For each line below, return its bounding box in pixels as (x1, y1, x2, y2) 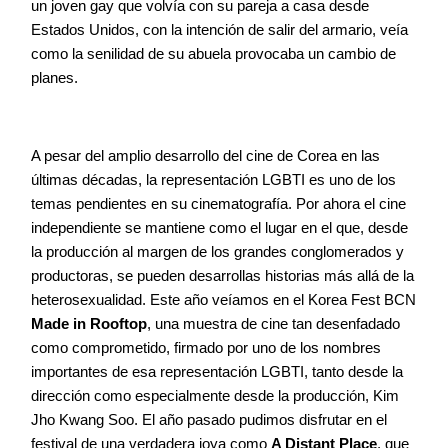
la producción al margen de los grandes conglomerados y (31, 243, 404, 261)
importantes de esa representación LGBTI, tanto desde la (31, 363, 403, 381)
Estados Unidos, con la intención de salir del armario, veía (31, 21, 408, 39)
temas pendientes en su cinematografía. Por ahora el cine (31, 195, 406, 213)
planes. (31, 69, 82, 87)
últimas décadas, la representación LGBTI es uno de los (31, 171, 396, 189)
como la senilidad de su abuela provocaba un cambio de (31, 45, 396, 63)
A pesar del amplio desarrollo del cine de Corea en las (31, 147, 380, 165)
